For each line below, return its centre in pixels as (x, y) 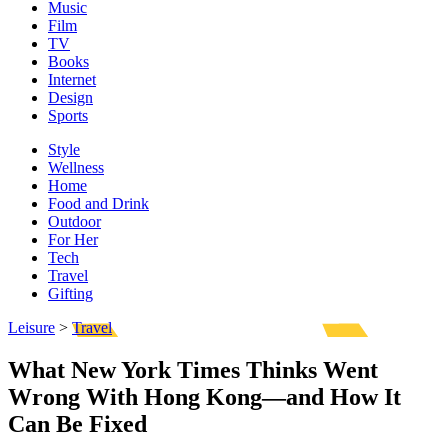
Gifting (70, 293)
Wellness (76, 167)
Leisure (31, 327)
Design (70, 97)
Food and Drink (98, 203)
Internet (72, 79)
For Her (73, 239)
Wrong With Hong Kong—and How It (204, 396)
